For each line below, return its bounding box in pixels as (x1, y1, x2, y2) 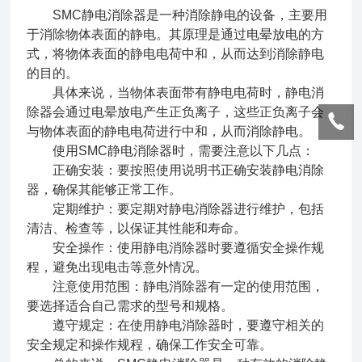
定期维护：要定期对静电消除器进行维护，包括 (27, 202, 325, 216)
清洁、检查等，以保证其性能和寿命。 (27, 221, 247, 235)
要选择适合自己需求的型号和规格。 (27, 299, 234, 313)
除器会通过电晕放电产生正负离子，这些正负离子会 (27, 105, 325, 119)
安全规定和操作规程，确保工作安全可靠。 (27, 338, 273, 351)
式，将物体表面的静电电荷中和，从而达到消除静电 (27, 47, 325, 61)
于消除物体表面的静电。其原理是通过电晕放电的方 (27, 27, 325, 41)
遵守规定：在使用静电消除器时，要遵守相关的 (27, 318, 325, 332)
